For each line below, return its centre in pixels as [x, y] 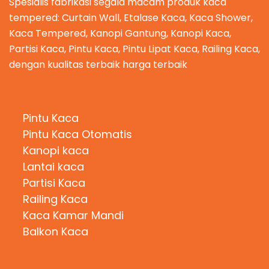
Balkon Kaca [55, 232]
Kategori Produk [60, 98]
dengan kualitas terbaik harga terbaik [98, 64]
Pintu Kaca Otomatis [77, 134]
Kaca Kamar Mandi [73, 216]
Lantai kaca [53, 167]
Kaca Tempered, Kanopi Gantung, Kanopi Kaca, [120, 33]
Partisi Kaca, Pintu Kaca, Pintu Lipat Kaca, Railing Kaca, [134, 49]
